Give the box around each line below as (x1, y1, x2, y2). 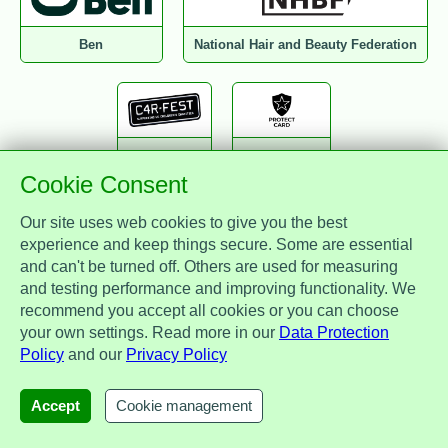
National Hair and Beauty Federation (194, 37, 418, 53)
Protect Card (243, 148, 321, 164)
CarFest (141, 148, 188, 164)
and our (64, 346, 126, 363)
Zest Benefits (74, 370, 154, 386)
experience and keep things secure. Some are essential (20, 236, 413, 253)
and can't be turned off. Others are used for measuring (20, 258, 398, 275)
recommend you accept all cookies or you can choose (20, 302, 399, 319)
